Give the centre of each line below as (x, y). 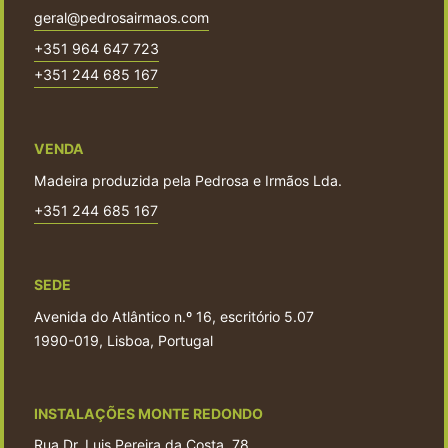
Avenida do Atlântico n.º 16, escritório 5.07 (174, 316)
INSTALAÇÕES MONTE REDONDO (148, 413)
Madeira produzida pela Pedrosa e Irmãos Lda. (188, 180)
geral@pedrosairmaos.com (121, 17)
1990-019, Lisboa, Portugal (123, 340)
